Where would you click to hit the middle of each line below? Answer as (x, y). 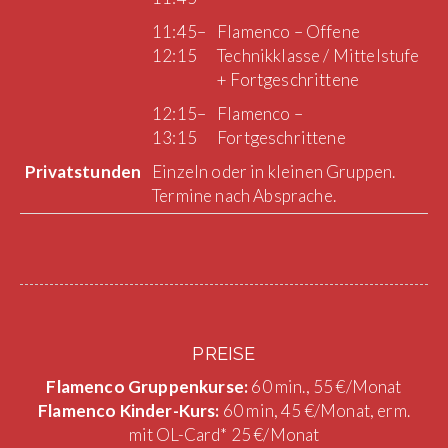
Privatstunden (83, 171)
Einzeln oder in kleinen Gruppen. (274, 171)
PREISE (224, 353)
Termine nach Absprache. (244, 195)
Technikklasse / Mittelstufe (318, 55)
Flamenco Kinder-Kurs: (130, 410)
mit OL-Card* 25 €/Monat (224, 434)
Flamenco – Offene (288, 31)
